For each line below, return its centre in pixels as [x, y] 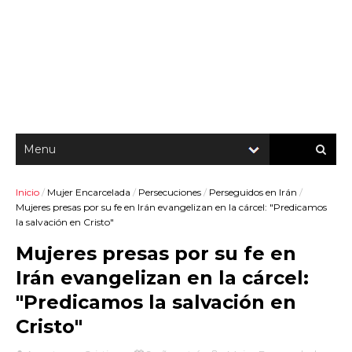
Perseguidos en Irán [253, 192]
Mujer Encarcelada [89, 192]
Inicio [27, 192]
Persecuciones [170, 192]
